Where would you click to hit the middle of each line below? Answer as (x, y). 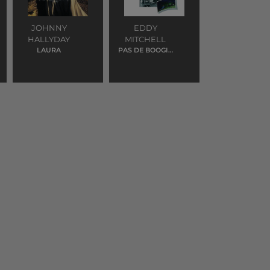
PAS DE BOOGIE (145, 50)
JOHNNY (49, 28)
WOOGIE (145, 60)
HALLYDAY (49, 39)
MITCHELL (145, 39)
